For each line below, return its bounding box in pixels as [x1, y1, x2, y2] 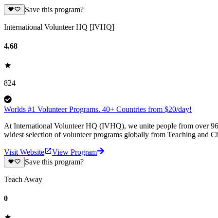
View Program [52, 147, 97, 156]
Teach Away [4, 175, 42, 183]
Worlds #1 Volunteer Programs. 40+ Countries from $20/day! [4, 105, 192, 113]
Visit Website [4, 147, 44, 156]
